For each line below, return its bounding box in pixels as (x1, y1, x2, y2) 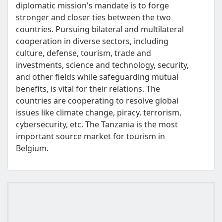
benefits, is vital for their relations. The (16, 83, 160, 94)
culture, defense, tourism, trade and (16, 48, 151, 58)
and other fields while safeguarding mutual (16, 71, 178, 82)
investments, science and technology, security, (16, 59, 189, 70)
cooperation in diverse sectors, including (16, 36, 168, 47)
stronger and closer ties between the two (16, 12, 171, 23)
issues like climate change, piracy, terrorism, (16, 107, 181, 118)
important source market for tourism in (16, 131, 165, 142)
